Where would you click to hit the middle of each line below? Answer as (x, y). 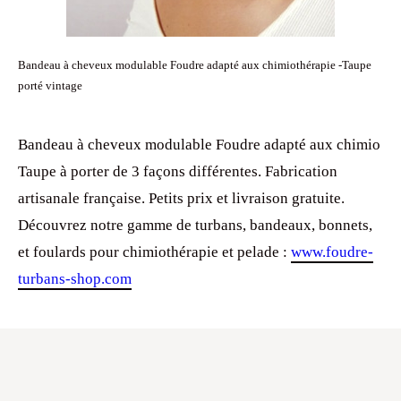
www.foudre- (332, 252)
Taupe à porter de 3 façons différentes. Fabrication (178, 171)
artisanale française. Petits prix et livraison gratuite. (181, 198)
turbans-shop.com (75, 279)
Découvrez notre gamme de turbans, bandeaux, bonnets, (195, 225)
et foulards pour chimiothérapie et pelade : (154, 252)
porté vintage (50, 85)
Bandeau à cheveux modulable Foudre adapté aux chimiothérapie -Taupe (195, 65)
